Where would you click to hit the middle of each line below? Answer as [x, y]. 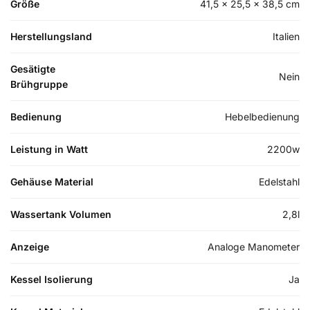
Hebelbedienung [262, 117]
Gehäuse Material [52, 182]
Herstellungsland [51, 37]
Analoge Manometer [254, 247]
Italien [286, 37]
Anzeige [30, 247]
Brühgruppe [39, 84]
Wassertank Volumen [61, 215]
